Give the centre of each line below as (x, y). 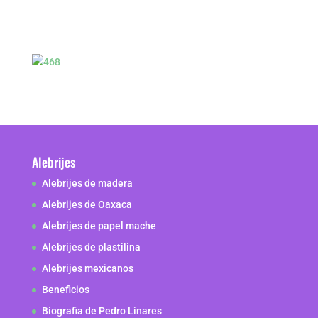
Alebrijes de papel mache (99, 226)
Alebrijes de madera (87, 183)
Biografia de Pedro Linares (102, 311)
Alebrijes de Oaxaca (87, 204)
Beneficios (65, 290)
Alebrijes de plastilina (91, 247)
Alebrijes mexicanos (87, 268)
